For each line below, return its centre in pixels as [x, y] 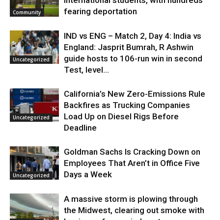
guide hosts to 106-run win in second [133, 58]
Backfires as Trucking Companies [127, 105]
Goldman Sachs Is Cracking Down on [132, 151]
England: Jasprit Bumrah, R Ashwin [129, 47]
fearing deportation [100, 11]
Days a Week [88, 174]
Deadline [80, 127]
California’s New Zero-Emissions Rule [135, 94]
